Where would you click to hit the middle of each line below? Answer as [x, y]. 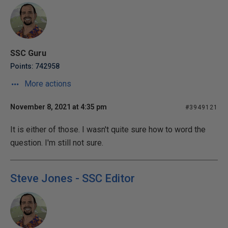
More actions [47, 84]
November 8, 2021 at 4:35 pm [59, 107]
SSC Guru [28, 53]
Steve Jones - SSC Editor [73, 178]
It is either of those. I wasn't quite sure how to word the [108, 130]
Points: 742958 [35, 66]
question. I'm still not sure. [57, 143]
